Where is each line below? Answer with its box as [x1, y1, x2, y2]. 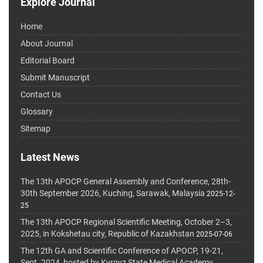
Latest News [21, 151, 79, 164]
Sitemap [21, 124, 50, 134]
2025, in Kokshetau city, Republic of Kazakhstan [21, 229, 194, 239]
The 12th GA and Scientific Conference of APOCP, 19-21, [21, 246, 223, 256]
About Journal [21, 39, 73, 49]
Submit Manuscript [21, 73, 90, 83]
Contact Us [21, 90, 61, 100]
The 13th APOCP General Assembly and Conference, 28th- [21, 177, 231, 187]
